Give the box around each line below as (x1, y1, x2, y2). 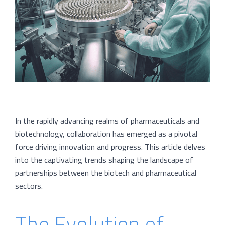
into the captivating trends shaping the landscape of (15, 152, 193, 168)
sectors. (15, 178, 43, 194)
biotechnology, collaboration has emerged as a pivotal (15, 126, 197, 142)
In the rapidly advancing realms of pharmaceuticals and (15, 113, 199, 129)
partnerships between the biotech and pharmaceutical (15, 165, 196, 181)
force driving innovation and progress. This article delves (15, 139, 205, 155)
